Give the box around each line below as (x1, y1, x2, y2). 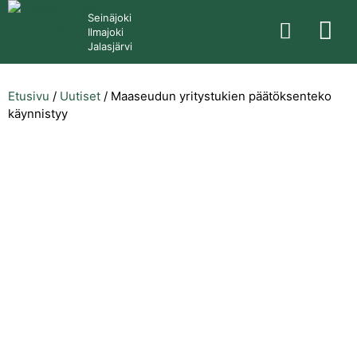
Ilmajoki (88, 25, 124, 38)
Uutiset (60, 88, 100, 104)
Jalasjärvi (88, 40, 132, 53)
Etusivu (8, 88, 49, 104)
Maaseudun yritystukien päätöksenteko (111, 88, 331, 104)
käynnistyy (8, 106, 68, 121)
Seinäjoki (88, 11, 131, 24)
